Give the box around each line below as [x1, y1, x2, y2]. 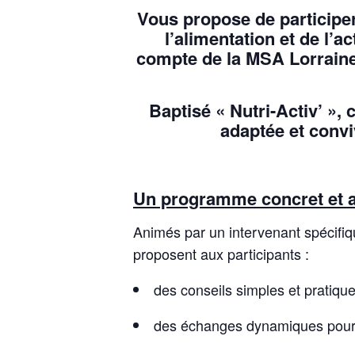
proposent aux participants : [133, 243, 309, 265]
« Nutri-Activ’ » [215, 97, 337, 124]
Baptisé [148, 97, 216, 124]
